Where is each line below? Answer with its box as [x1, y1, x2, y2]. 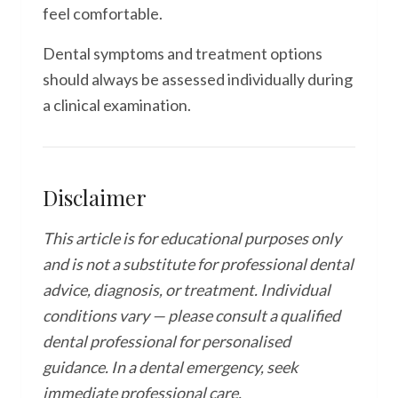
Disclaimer [43, 183, 147, 211]
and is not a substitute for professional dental [43, 254, 354, 274]
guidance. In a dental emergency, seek [43, 357, 298, 377]
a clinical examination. [43, 95, 191, 115]
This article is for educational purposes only [43, 228, 341, 248]
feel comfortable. [43, 4, 163, 23]
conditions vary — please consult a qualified [43, 306, 340, 325]
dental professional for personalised [43, 331, 291, 351]
